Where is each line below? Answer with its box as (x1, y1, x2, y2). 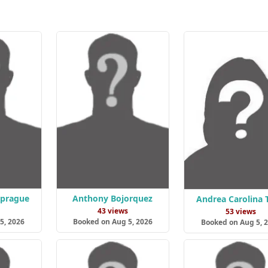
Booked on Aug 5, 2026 (72, 216, 153, 227)
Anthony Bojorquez (72, 192, 153, 204)
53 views (225, 206, 256, 217)
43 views (97, 205, 128, 216)
